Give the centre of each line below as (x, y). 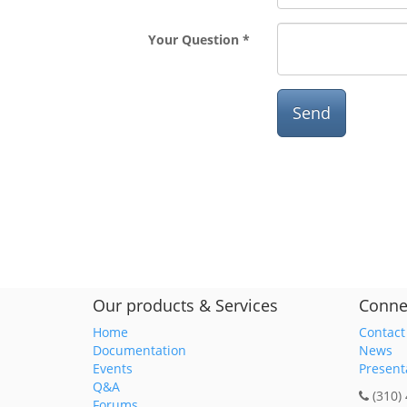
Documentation (139, 350)
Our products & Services (185, 305)
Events (113, 368)
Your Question (193, 40)
